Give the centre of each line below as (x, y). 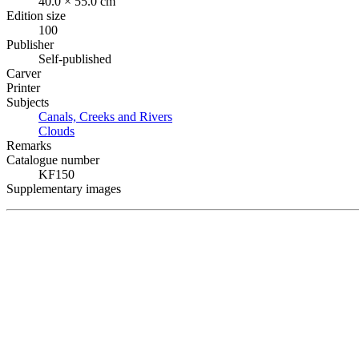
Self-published (75, 58)
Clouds (56, 131)
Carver (24, 73)
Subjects (28, 102)
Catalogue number (53, 159)
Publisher (30, 44)
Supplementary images (64, 188)
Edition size (36, 15)
